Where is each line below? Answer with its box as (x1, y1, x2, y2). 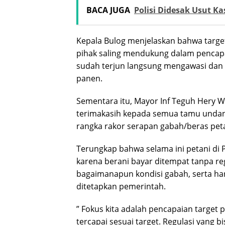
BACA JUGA (86, 5, 130, 16)
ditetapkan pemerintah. (76, 181, 166, 192)
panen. (76, 73, 102, 84)
